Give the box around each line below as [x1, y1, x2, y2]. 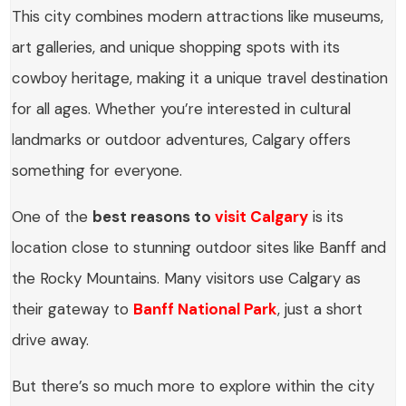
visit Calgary [215, 207, 309, 227]
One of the [12, 207, 93, 227]
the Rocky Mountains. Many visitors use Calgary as [12, 268, 362, 288]
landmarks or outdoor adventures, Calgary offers [12, 130, 352, 150]
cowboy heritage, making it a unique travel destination [12, 68, 389, 88]
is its [308, 207, 344, 227]
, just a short [277, 299, 363, 319]
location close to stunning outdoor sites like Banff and [12, 237, 387, 257]
